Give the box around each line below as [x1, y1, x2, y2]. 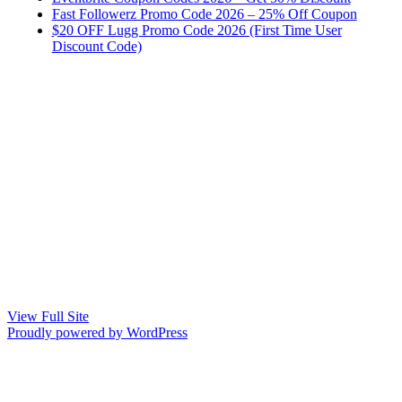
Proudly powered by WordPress [7, 324, 188, 340]
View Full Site [7, 308, 89, 324]
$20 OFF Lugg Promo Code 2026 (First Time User [51, 22, 342, 38]
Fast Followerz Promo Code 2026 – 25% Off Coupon [51, 5, 357, 22]
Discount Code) [51, 38, 142, 54]
